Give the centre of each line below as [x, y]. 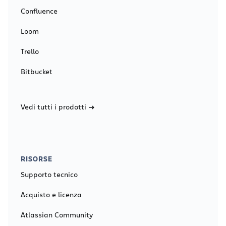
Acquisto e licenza [51, 194]
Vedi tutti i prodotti [53, 106]
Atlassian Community [57, 214]
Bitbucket [37, 71]
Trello [30, 51]
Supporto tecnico [49, 174]
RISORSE [37, 158]
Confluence [39, 11]
